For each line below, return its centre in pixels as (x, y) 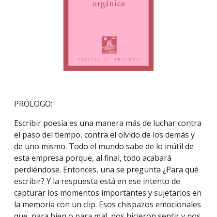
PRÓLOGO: (33, 104)
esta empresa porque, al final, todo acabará (93, 158)
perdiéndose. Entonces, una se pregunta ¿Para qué (107, 170)
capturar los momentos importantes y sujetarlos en (108, 193)
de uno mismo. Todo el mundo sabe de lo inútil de (104, 146)
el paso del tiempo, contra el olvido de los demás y (105, 135)
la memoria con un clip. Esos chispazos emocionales (108, 204)
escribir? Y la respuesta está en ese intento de (97, 181)
